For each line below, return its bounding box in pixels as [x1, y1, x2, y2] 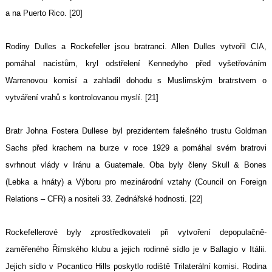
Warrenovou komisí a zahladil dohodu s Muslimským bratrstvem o [5, 76, 267, 86]
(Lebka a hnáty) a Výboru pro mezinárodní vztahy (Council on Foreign [5, 177, 267, 187]
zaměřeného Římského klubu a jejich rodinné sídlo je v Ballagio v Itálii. [5, 245, 267, 254]
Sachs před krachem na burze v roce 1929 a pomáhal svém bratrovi [5, 143, 267, 153]
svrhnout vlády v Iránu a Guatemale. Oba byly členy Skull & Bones [5, 160, 267, 170]
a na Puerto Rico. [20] [5, 8, 83, 18]
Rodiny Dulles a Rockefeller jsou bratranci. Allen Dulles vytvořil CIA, [5, 42, 267, 52]
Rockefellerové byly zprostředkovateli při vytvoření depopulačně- [5, 228, 267, 237]
